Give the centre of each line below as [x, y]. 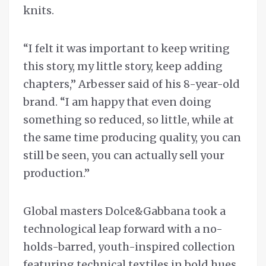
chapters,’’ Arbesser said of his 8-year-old [132, 84]
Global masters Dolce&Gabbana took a [124, 211]
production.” [56, 173]
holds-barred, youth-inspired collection [129, 247]
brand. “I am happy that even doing [117, 102]
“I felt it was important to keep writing [126, 49]
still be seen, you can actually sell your [124, 156]
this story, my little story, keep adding [123, 66]
